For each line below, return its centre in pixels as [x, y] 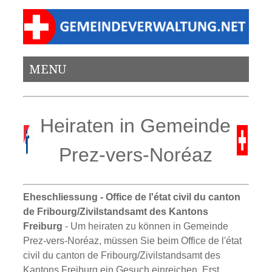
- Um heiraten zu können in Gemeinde [147, 226]
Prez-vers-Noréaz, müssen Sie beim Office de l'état [133, 240]
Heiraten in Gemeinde [136, 126]
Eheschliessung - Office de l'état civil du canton [132, 197]
